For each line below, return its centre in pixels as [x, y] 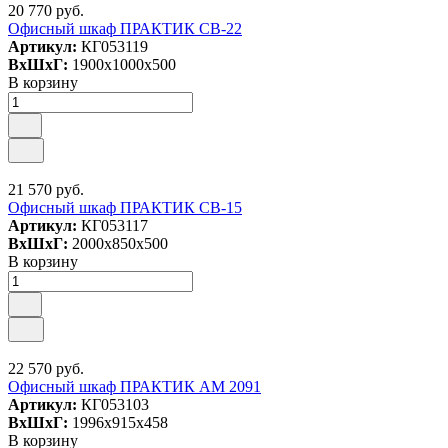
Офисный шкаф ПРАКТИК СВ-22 [125, 28]
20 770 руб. [46, 10]
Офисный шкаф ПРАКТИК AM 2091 [134, 386]
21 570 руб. [46, 189]
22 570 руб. [46, 368]
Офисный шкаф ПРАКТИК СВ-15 [125, 207]
